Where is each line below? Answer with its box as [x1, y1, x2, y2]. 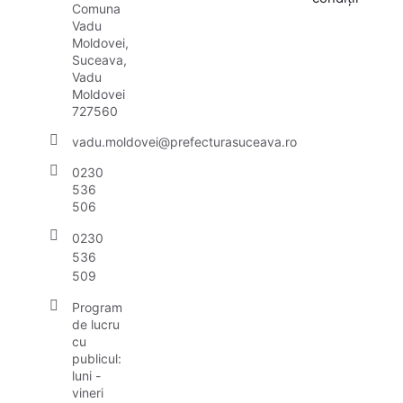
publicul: [72, 351, 121, 366]
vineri [72, 385, 103, 400]
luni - [72, 368, 101, 383]
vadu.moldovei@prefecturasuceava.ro [72, 134, 297, 149]
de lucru [72, 317, 120, 332]
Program [72, 300, 122, 315]
